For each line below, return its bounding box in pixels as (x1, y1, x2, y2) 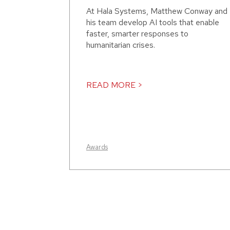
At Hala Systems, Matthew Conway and (86, 6, 227, 17)
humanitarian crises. (86, 40, 155, 51)
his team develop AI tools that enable (86, 17, 219, 28)
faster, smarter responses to (86, 28, 188, 40)
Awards (86, 143, 108, 152)
